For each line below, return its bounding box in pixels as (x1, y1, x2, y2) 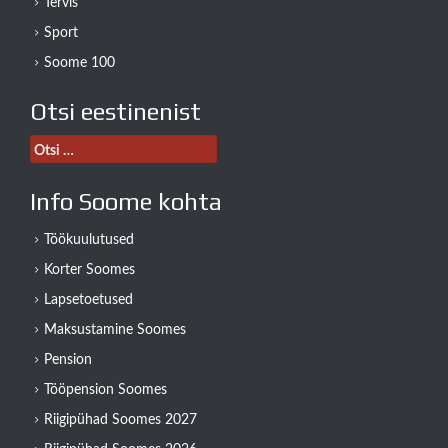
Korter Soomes (44, 263, 135, 278)
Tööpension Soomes (44, 383, 167, 398)
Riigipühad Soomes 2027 (44, 413, 197, 428)
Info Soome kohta (30, 188, 222, 216)
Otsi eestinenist (30, 98, 201, 126)
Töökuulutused (44, 233, 134, 248)
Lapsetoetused (44, 293, 133, 308)
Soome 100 (44, 56, 115, 71)
